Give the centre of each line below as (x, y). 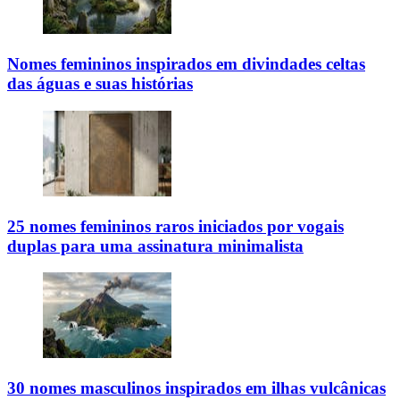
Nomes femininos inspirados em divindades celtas (186, 64)
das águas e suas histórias (100, 84)
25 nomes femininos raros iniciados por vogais (175, 226)
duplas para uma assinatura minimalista (155, 246)
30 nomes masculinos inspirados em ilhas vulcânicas (196, 387)
